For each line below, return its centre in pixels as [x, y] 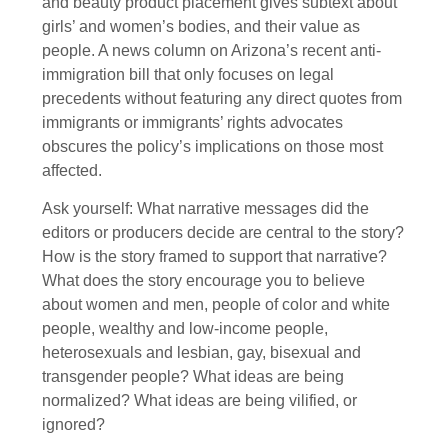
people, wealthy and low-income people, [185, 329]
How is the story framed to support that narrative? [214, 257]
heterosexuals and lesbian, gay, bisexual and [201, 353]
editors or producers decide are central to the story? [223, 233]
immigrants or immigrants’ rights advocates [192, 122]
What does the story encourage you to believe [203, 281]
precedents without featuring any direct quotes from [222, 98]
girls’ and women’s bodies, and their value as [201, 26]
